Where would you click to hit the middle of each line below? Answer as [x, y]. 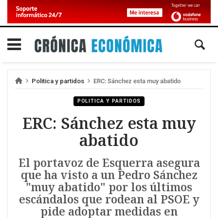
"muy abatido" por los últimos [109, 187]
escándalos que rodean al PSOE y [109, 200]
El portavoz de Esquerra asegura [109, 163]
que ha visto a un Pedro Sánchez [109, 175]
